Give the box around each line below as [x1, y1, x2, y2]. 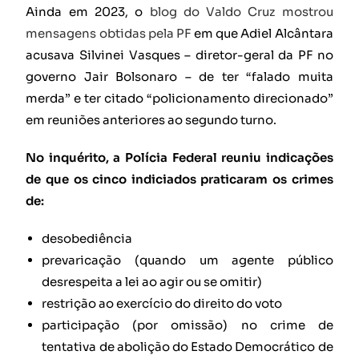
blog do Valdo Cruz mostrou [143, 4, 333, 20]
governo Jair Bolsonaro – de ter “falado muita [26, 69, 333, 85]
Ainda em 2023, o [26, 4, 143, 20]
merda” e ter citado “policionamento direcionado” [26, 91, 333, 107]
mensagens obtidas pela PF [26, 26, 192, 42]
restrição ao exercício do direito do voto [42, 296, 283, 312]
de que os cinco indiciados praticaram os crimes [26, 171, 333, 188]
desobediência [42, 231, 133, 247]
